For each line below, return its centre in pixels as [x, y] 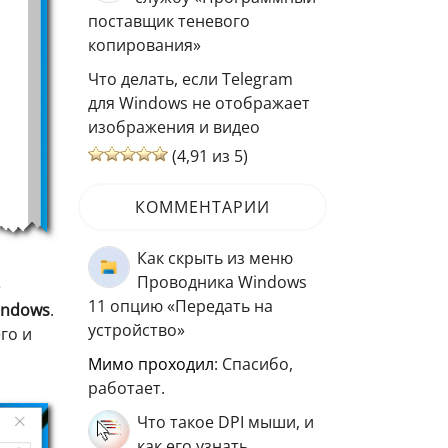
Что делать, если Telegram [190, 79]
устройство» [136, 330]
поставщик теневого [169, 21]
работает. [126, 388]
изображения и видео [174, 127]
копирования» [144, 45]
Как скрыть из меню [215, 258]
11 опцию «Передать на [180, 306]
